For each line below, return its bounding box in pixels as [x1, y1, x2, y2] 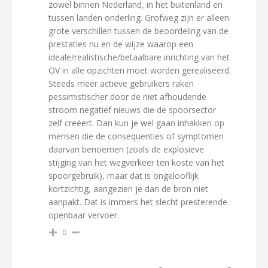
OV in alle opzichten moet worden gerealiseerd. [48, 65, 231, 76]
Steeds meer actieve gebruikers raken [48, 78, 194, 89]
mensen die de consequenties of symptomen [48, 130, 224, 142]
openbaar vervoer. [48, 209, 119, 221]
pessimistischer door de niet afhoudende [48, 91, 206, 102]
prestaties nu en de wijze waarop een [48, 38, 193, 50]
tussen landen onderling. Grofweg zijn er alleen [48, 12, 229, 23]
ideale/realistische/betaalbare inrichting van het [48, 51, 230, 63]
